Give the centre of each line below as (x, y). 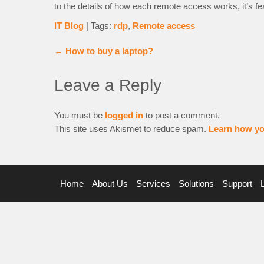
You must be (80, 115)
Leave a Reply (108, 85)
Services (153, 184)
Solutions (196, 184)
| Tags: (100, 26)
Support (237, 184)
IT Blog (69, 26)
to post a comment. (181, 115)
